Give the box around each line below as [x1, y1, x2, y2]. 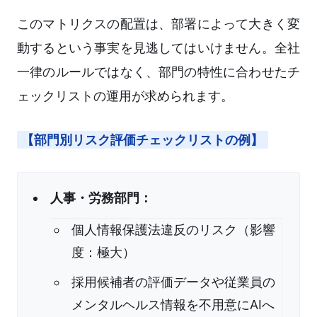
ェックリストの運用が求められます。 [17, 88, 234, 104]
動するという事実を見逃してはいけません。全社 [17, 40, 300, 56]
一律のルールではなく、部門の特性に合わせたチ [17, 64, 300, 80]
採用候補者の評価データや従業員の [71, 275, 275, 290]
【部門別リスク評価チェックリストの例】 [21, 132, 264, 148]
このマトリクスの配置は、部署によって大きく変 [17, 16, 300, 32]
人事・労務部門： [50, 190, 152, 206]
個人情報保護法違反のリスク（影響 [71, 222, 275, 238]
